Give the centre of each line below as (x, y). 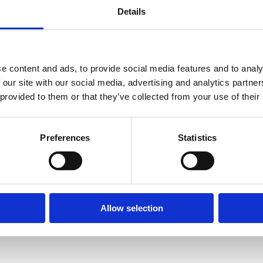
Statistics (197, 137)
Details (131, 11)
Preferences (65, 137)
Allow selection (131, 208)
